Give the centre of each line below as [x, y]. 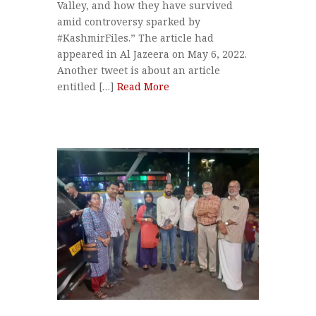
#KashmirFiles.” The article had [135, 38]
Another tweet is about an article [138, 71]
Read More [143, 87]
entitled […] [87, 87]
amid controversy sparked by [128, 22]
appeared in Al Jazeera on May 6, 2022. [152, 54]
